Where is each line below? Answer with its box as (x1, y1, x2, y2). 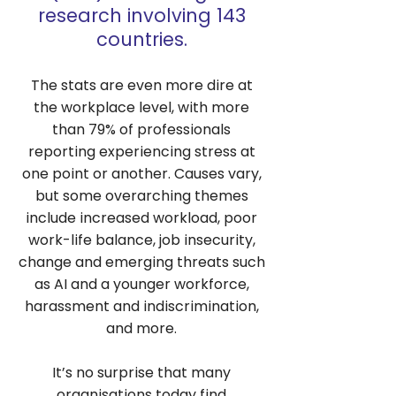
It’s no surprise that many (52, 362, 231, 383)
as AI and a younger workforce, (34, 274, 249, 294)
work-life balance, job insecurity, (27, 230, 255, 250)
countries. (95, 27, 187, 52)
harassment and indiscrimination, (24, 296, 259, 316)
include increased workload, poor (26, 208, 257, 228)
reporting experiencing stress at (27, 141, 255, 162)
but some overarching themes (34, 186, 248, 206)
